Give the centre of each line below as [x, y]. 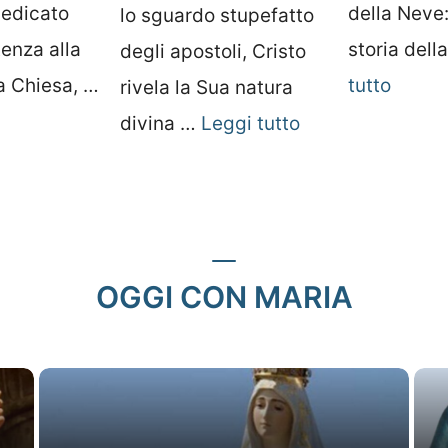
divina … [160, 123]
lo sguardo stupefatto [217, 15]
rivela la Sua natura [206, 87]
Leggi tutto [250, 123]
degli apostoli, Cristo [213, 51]
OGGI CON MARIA [224, 297]
